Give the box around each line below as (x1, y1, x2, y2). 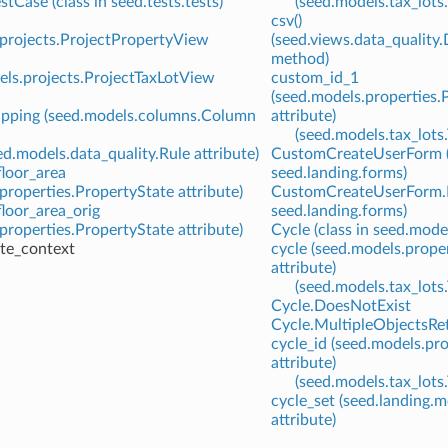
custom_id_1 (270, 69, 359, 86)
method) (270, 50, 329, 67)
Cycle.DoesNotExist (270, 297, 411, 314)
